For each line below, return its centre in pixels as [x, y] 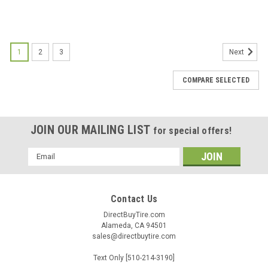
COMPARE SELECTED [216, 80]
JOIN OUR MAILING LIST [92, 130]
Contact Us [134, 199]
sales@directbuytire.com [134, 236]
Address [44, 165]
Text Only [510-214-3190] [134, 258]
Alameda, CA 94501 [134, 225]
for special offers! [193, 130]
